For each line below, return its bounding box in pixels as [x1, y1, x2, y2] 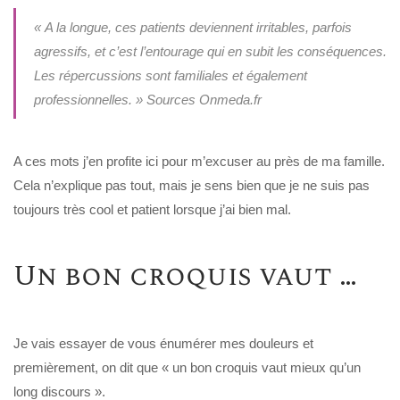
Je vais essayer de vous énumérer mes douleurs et [13, 335, 313, 351]
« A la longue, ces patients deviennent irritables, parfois [33, 19, 352, 35]
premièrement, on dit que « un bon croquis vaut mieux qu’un [13, 359, 361, 375]
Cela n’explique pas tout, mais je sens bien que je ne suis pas [13, 177, 370, 193]
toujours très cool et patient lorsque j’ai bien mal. [13, 201, 291, 217]
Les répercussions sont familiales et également [33, 67, 307, 83]
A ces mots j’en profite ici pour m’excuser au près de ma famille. [13, 153, 385, 169]
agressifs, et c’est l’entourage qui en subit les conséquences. [33, 43, 387, 59]
